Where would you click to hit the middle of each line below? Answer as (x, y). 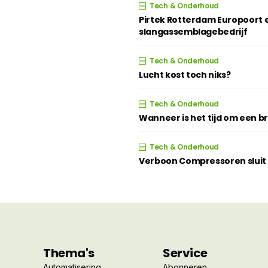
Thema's (69, 253)
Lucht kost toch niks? (185, 75)
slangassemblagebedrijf (193, 32)
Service (185, 253)
